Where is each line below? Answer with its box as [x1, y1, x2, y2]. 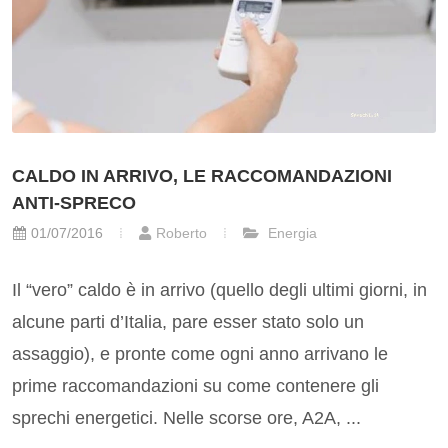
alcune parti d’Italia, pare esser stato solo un [12, 312, 364, 333]
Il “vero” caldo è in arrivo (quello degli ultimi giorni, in [12, 280, 427, 301]
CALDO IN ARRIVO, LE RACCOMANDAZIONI [12, 166, 392, 187]
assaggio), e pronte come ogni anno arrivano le [12, 344, 388, 365]
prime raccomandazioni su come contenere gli [12, 376, 379, 397]
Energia [264, 225, 317, 242]
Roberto [156, 225, 207, 242]
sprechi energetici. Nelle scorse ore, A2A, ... [12, 408, 361, 429]
